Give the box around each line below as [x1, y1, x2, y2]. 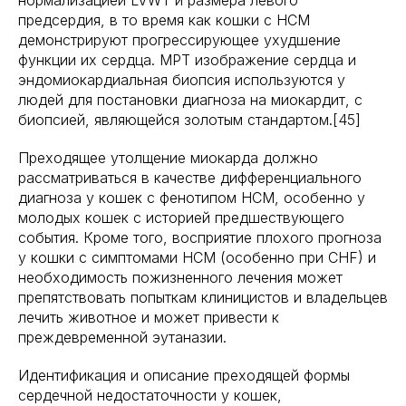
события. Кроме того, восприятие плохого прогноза [18, 228, 382, 246]
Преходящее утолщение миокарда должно [18, 149, 318, 167]
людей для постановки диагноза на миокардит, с [18, 91, 362, 109]
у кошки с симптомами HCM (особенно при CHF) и [18, 248, 376, 266]
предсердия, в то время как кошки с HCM [18, 11, 310, 29]
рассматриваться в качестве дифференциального [18, 169, 362, 187]
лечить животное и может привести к [18, 308, 279, 326]
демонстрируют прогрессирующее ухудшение [18, 31, 341, 49]
